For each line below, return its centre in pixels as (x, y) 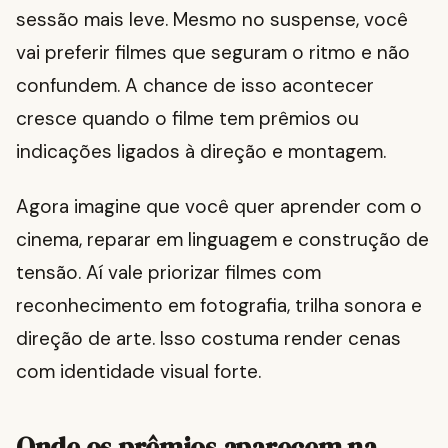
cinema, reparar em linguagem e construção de (222, 240)
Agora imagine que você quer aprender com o (219, 207)
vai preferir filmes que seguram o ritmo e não (213, 53)
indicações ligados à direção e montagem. (201, 152)
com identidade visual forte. (138, 372)
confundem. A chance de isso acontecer (195, 86)
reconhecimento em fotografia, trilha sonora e (219, 306)
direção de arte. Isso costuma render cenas (208, 339)
